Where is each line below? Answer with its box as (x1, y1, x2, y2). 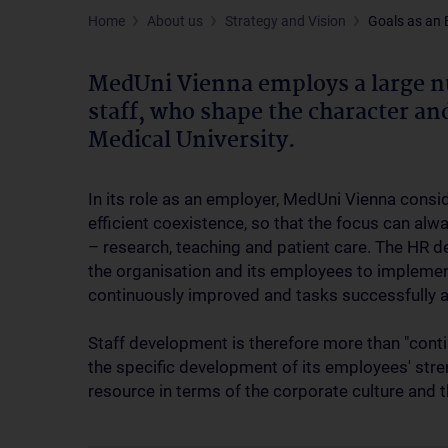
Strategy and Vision (225, 13, 346, 29)
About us (147, 13, 203, 29)
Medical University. (88, 123, 296, 159)
